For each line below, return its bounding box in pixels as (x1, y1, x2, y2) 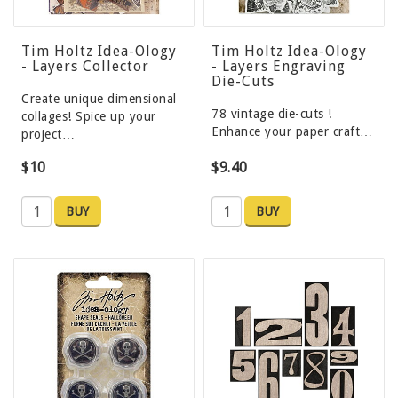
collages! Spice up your (21, 109, 156, 124)
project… (21, 127, 75, 142)
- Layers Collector (21, 58, 149, 76)
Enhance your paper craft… (211, 124, 373, 139)
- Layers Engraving (211, 58, 346, 76)
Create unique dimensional (21, 92, 177, 107)
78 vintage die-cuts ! (211, 107, 332, 122)
